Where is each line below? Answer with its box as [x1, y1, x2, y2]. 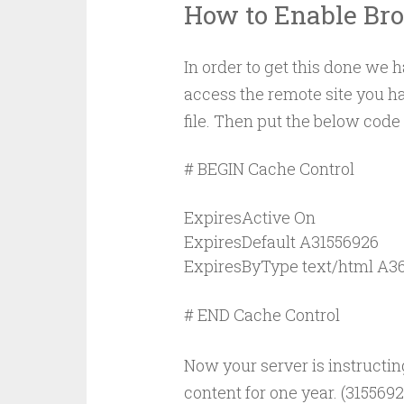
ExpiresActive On [183, 207, 316, 229]
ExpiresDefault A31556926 [183, 231, 379, 253]
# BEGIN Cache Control [183, 158, 354, 180]
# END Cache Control [183, 304, 340, 326]
